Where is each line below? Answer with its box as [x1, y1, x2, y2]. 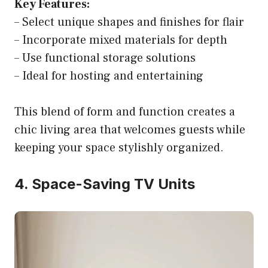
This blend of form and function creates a [14, 104, 235, 120]
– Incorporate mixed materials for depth [14, 32, 227, 48]
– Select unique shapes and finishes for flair [14, 14, 244, 31]
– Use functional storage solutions [14, 50, 196, 66]
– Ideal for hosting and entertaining [14, 68, 203, 84]
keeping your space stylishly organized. [14, 140, 224, 156]
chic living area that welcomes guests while [14, 122, 245, 138]
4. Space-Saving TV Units [14, 175, 195, 193]
